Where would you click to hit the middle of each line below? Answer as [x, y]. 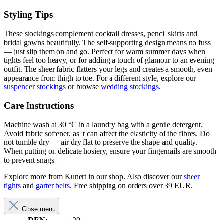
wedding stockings [130, 86]
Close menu [38, 209]
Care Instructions [39, 106]
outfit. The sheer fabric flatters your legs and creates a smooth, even [108, 69]
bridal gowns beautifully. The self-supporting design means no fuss [107, 42]
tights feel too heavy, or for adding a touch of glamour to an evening [109, 60]
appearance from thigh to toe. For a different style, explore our [100, 78]
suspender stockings [35, 86]
